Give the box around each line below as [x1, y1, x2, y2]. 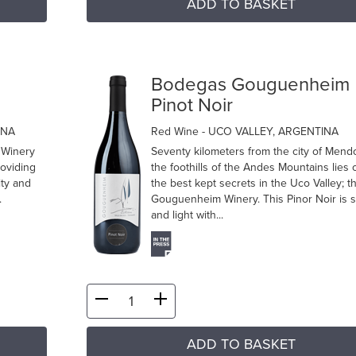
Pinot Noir [150, 94, 233, 118]
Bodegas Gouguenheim [150, 73, 350, 97]
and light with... [150, 208, 223, 222]
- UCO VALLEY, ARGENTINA [201, 125, 339, 139]
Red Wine [150, 125, 202, 139]
